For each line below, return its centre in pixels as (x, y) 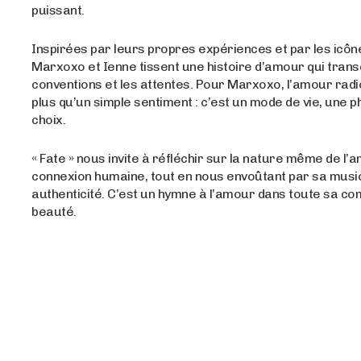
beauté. (54, 212)
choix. (49, 120)
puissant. (58, 10)
